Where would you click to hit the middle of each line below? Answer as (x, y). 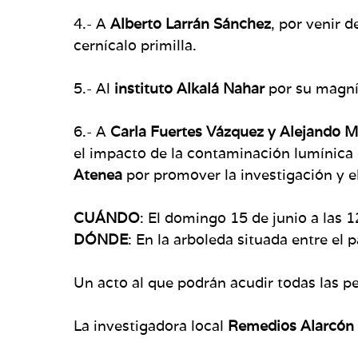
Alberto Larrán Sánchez (191, 23)
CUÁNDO (107, 217)
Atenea (98, 174)
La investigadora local (149, 325)
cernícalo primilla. (135, 45)
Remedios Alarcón (289, 325)
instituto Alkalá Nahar (189, 88)
